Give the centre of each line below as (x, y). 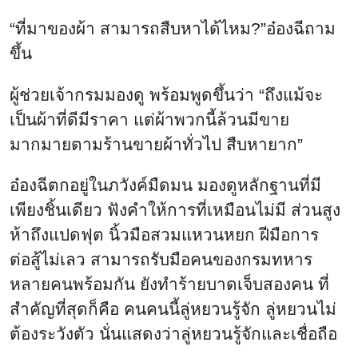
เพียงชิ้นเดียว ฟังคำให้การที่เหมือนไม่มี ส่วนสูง (175, 210)
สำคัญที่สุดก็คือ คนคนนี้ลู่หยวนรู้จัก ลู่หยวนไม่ (173, 309)
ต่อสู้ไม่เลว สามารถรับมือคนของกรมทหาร (161, 260)
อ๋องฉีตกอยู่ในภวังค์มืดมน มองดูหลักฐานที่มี (165, 185)
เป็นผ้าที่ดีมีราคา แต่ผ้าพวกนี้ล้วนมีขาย (149, 119)
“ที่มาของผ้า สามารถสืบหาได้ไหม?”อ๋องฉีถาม (173, 28)
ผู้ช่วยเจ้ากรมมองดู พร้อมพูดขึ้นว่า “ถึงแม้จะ (166, 94)
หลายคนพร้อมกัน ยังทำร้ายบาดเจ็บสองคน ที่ (169, 284)
